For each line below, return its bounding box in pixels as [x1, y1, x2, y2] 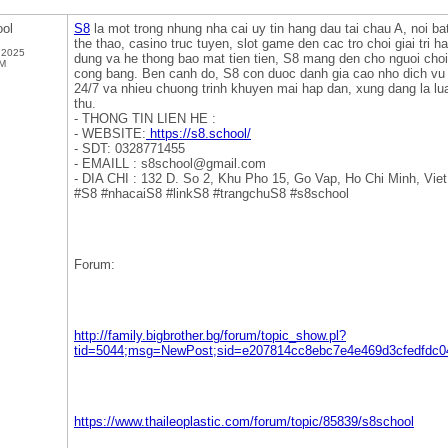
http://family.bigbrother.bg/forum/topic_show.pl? [74, 328, 346, 343]
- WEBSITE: [74, 126, 146, 141]
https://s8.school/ [146, 126, 251, 141]
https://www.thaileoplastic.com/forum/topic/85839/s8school [74, 414, 414, 429]
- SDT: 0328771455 [74, 141, 185, 156]
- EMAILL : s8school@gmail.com [74, 156, 266, 171]
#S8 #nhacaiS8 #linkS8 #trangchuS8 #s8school [74, 186, 349, 201]
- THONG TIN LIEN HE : [74, 111, 216, 126]
